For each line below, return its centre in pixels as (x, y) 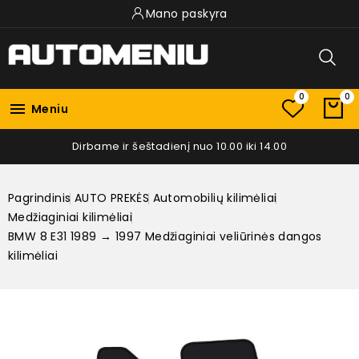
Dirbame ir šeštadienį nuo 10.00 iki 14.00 (179, 146)
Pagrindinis (40, 198)
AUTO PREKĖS (112, 198)
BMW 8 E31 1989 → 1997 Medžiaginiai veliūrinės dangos (165, 236)
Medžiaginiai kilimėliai (71, 217)
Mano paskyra (187, 14)
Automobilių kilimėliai (215, 198)
